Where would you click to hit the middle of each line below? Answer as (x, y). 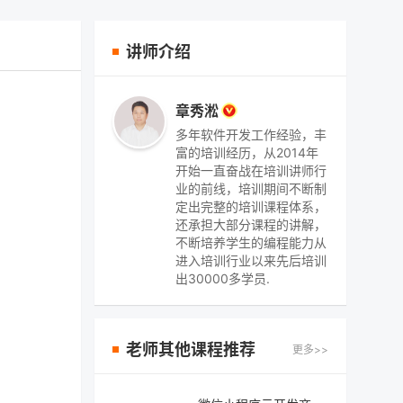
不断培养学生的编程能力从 (251, 242)
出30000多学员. (223, 278)
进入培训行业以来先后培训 (251, 260)
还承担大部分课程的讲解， (251, 224)
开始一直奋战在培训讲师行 (251, 170)
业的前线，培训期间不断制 (251, 188)
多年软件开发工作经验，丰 (251, 134)
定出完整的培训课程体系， (251, 206)
